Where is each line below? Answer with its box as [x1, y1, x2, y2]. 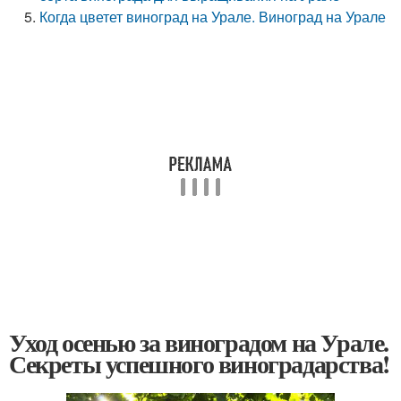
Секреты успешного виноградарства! [9, 346, 389, 382]
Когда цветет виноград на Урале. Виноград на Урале [39, 6, 387, 27]
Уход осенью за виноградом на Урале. [9, 324, 389, 361]
